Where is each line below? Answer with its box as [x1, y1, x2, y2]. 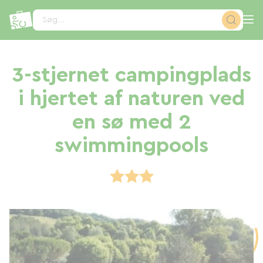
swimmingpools [55, 135, 208, 156]
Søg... [42, 16, 65, 24]
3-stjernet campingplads [12, 65, 251, 86]
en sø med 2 [72, 112, 191, 133]
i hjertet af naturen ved [18, 88, 245, 109]
